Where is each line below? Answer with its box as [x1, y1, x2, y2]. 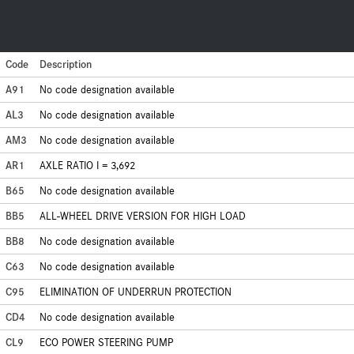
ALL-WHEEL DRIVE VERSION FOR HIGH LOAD [40, 209, 246, 223]
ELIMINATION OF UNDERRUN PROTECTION [40, 285, 232, 299]
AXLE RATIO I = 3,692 [40, 159, 135, 172]
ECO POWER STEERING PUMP [40, 336, 173, 349]
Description [40, 58, 92, 71]
